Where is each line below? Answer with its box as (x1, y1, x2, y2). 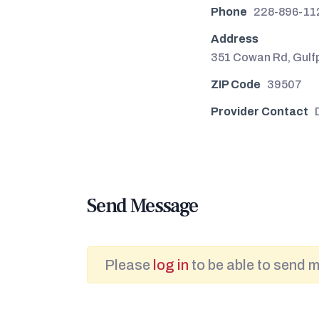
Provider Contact (211, 105, 308, 117)
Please (105, 256, 153, 273)
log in (153, 256, 189, 273)
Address (211, 33, 258, 45)
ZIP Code (211, 78, 261, 90)
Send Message (87, 192, 198, 219)
